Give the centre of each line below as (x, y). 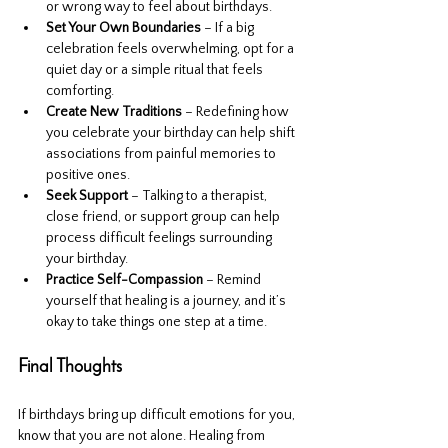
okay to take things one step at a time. (156, 322)
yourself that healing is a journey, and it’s (167, 301)
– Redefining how (237, 112)
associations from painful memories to (162, 154)
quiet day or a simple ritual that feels (156, 70)
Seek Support (87, 196)
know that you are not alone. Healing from (143, 436)
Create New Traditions (114, 112)
